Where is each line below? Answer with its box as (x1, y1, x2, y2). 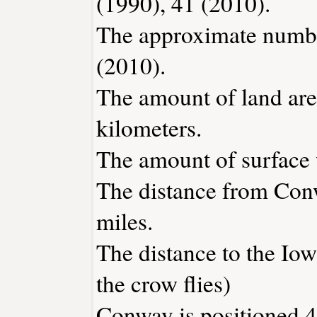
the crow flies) (96, 267, 231, 299)
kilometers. (96, 111, 202, 143)
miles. (96, 204, 153, 236)
